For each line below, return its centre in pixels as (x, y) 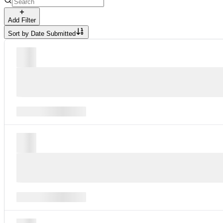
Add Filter (22, 20)
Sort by (19, 33)
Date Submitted (53, 33)
